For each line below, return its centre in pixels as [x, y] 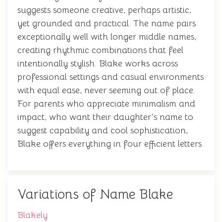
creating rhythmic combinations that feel [100, 50]
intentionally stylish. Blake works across [98, 63]
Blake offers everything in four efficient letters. [111, 144]
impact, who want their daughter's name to [105, 117]
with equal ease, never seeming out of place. [106, 90]
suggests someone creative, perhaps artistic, [104, 10]
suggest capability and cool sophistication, [103, 130]
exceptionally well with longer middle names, [107, 37]
